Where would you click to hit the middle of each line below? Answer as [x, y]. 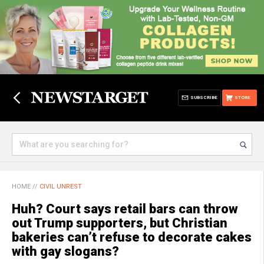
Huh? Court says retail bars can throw [125, 209]
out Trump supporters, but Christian [120, 223]
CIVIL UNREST [61, 187]
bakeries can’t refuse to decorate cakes [132, 237]
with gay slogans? [65, 251]
